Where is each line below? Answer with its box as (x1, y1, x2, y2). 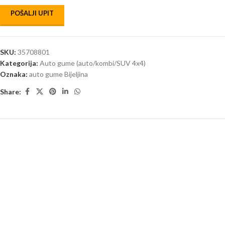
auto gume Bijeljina (29, 70, 88, 78)
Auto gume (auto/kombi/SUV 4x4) (40, 59, 146, 67)
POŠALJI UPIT (11, 9, 54, 17)
